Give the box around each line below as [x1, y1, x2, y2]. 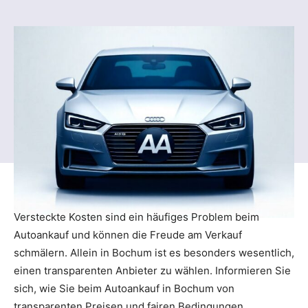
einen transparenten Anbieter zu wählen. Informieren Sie [14, 263, 291, 277]
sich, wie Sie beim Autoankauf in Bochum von [14, 281, 234, 295]
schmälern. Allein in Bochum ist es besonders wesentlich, [14, 245, 294, 259]
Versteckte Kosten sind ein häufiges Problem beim [14, 210, 259, 223]
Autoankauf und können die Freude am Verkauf [14, 228, 242, 241]
